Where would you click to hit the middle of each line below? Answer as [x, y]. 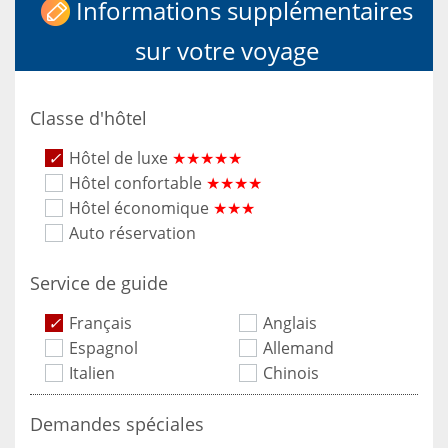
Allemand [298, 348]
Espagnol [103, 348]
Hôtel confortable [137, 183]
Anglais [290, 323]
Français [100, 323]
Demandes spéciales [117, 424]
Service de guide [99, 283]
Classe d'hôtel [88, 118]
